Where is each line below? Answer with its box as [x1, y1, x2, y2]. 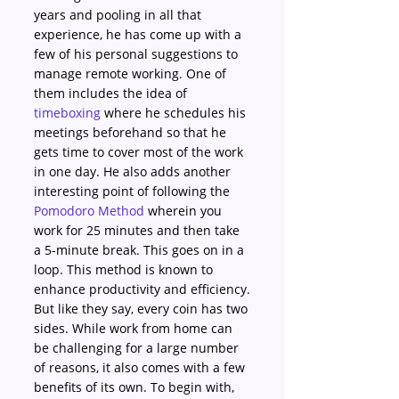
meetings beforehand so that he [34, 124, 230, 141]
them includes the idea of [34, 85, 191, 102]
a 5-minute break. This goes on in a [34, 241, 248, 258]
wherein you [144, 202, 225, 219]
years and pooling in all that [34, 6, 205, 23]
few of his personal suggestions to [34, 45, 241, 62]
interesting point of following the [34, 183, 233, 199]
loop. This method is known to [34, 261, 216, 278]
